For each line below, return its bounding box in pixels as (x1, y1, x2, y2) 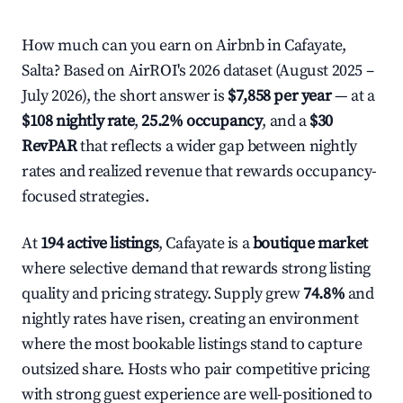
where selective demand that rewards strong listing (22, 258, 372, 279)
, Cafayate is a (158, 233, 253, 254)
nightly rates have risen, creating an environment (22, 309, 359, 329)
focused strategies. (22, 186, 149, 207)
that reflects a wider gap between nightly (76, 136, 357, 157)
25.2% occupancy (141, 111, 263, 131)
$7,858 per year (228, 85, 332, 106)
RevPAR (22, 136, 77, 157)
